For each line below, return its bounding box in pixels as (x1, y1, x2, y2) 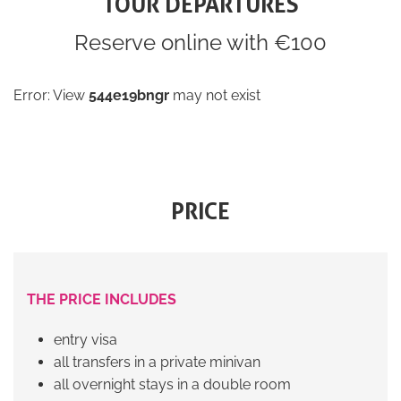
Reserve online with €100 (74, 30, 327, 56)
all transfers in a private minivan (54, 354, 260, 371)
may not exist (169, 87, 260, 105)
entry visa (54, 331, 117, 349)
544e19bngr (89, 87, 169, 105)
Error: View (13, 87, 89, 105)
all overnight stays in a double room (54, 376, 291, 394)
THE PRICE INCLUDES (27, 291, 176, 309)
